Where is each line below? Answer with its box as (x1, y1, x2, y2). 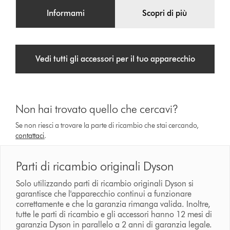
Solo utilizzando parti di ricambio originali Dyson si (16, 179, 194, 189)
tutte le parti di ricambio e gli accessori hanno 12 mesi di (16, 209, 213, 220)
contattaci (15, 131, 45, 141)
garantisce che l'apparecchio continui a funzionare (16, 189, 192, 199)
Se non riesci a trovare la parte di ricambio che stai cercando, (15, 121, 199, 130)
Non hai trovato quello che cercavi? (15, 102, 179, 117)
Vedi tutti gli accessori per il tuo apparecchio (35, 54, 195, 64)
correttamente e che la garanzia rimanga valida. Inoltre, (16, 199, 211, 209)
